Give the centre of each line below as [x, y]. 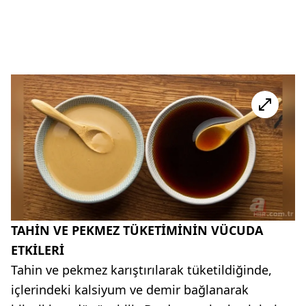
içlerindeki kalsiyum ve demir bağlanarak [130, 289]
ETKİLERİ [38, 250]
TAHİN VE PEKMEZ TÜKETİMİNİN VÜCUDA [137, 230]
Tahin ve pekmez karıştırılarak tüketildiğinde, [141, 269]
